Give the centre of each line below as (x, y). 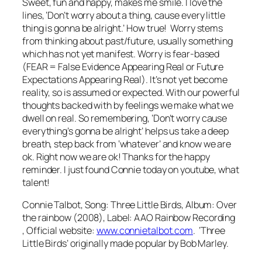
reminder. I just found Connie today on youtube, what (131, 169)
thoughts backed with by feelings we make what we (128, 105)
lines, (34, 15)
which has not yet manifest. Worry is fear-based (121, 54)
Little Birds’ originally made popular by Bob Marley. (125, 244)
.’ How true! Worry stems (172, 28)
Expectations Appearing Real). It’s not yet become (125, 79)
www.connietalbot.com (145, 231)
